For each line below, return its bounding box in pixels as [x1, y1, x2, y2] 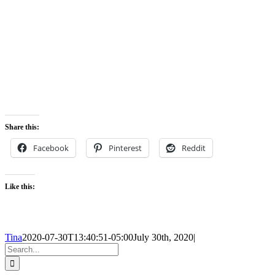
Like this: [5, 182, 35, 192]
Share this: [5, 123, 39, 132]
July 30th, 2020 [133, 232, 193, 243]
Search [4, 242, 31, 254]
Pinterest [109, 142, 142, 154]
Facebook [33, 142, 69, 154]
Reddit [182, 142, 206, 154]
